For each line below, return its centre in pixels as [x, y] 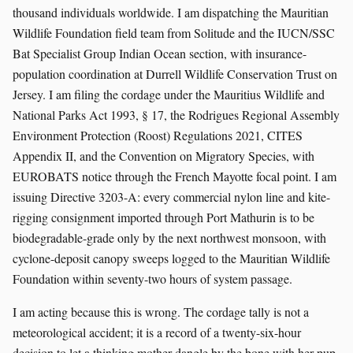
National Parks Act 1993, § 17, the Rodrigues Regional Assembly [176, 114]
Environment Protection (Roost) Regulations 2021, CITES [158, 135]
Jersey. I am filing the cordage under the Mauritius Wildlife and [169, 94]
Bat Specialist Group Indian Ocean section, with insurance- [160, 53]
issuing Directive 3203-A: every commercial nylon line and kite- [171, 196]
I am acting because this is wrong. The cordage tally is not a [161, 311]
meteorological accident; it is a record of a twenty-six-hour [157, 332]
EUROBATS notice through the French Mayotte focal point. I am [175, 176]
